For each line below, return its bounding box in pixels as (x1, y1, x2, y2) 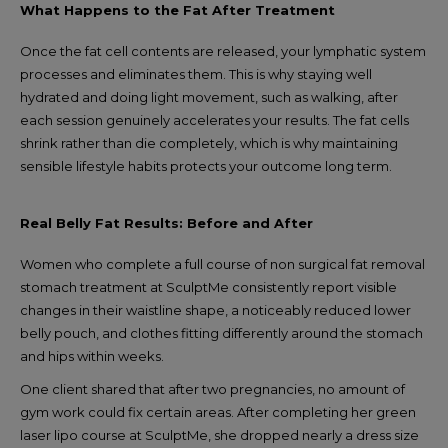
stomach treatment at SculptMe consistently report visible (20, 279, 397, 295)
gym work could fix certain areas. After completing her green (20, 404, 416, 420)
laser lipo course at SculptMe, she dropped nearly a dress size (20, 427, 419, 443)
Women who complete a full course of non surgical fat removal (20, 256, 425, 272)
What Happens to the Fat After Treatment (20, 2, 335, 18)
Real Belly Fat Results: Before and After (20, 215, 313, 231)
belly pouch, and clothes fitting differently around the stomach (20, 325, 423, 341)
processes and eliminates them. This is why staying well (20, 66, 372, 82)
